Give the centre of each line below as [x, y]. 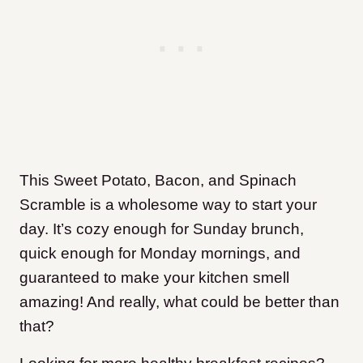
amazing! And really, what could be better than [179, 302]
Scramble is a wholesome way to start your [168, 205]
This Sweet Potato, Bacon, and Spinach [158, 181]
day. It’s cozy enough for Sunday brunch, [162, 229]
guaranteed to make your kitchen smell [154, 278]
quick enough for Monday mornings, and [160, 254]
